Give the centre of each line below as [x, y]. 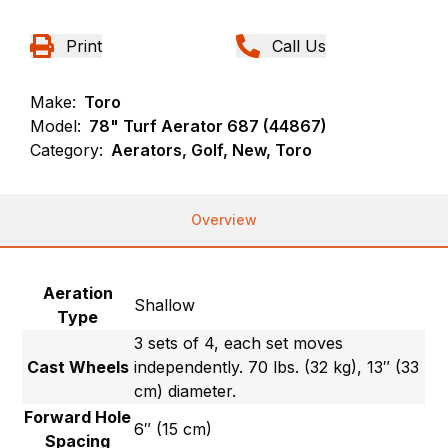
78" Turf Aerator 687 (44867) [208, 126]
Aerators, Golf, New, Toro [212, 150]
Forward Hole [78, 417]
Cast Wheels [77, 367]
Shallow [165, 305]
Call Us [299, 46]
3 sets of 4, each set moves [239, 343]
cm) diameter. [185, 391]
